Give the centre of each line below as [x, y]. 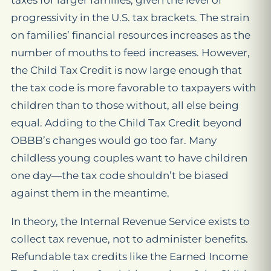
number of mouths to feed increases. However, [130, 53]
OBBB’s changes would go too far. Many [114, 141]
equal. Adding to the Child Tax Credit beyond [126, 123]
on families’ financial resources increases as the [131, 35]
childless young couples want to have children [129, 158]
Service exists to [208, 222]
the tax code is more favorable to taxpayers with [133, 88]
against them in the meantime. [90, 193]
